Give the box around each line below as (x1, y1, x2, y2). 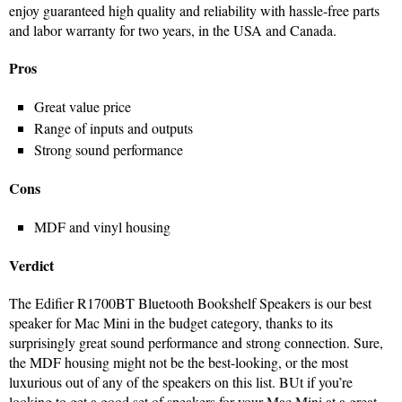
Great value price (34, 97, 131, 117)
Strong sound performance (34, 140, 183, 160)
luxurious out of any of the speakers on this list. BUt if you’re (9, 372, 353, 392)
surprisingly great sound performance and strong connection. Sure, (9, 333, 383, 353)
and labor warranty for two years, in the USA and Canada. (9, 21, 336, 40)
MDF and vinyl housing (34, 217, 170, 237)
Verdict (9, 255, 54, 276)
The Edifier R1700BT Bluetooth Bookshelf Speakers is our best (9, 293, 371, 313)
